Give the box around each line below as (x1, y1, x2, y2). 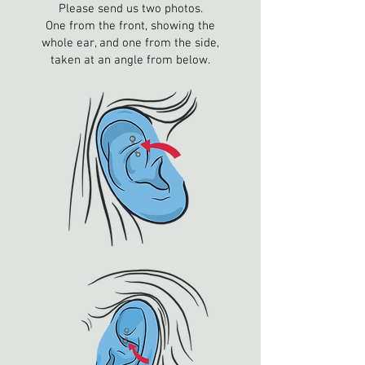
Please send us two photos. (58, 2, 203, 16)
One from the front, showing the (46, 19, 215, 33)
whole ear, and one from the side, (42, 36, 219, 51)
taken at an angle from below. (51, 53, 210, 68)
